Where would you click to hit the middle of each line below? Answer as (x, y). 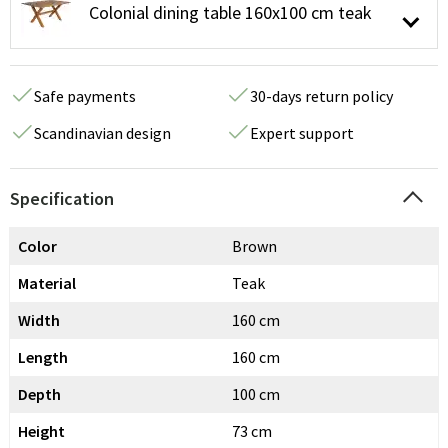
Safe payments (85, 96)
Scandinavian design (102, 133)
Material (47, 283)
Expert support (302, 133)
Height (41, 431)
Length (43, 357)
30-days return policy (321, 96)
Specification (62, 198)
